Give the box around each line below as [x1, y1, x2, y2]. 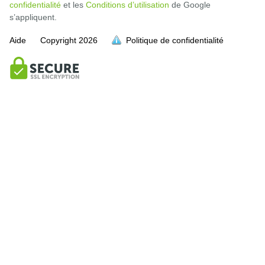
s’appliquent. [9, 12, 57, 22]
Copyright [40, 35, 76, 46]
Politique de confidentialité [126, 35, 224, 46]
